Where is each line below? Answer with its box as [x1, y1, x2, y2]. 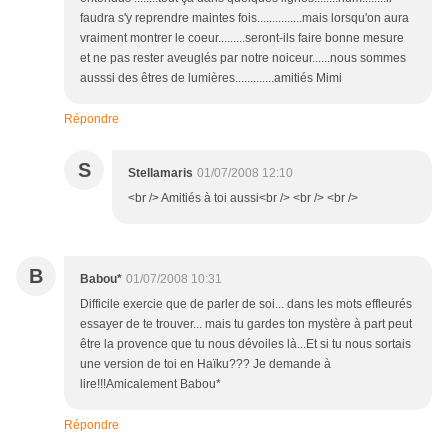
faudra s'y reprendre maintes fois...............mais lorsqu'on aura [80, 11, 409, 26]
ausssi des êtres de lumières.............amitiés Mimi [80, 71, 345, 86]
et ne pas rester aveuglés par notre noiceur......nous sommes [80, 51, 406, 66]
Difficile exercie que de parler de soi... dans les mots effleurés [80, 297, 412, 312]
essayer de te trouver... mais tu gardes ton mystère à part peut [80, 317, 412, 332]
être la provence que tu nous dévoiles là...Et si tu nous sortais [80, 337, 411, 352]
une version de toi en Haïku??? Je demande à [80, 357, 331, 372]
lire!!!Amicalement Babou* [80, 377, 221, 392]
